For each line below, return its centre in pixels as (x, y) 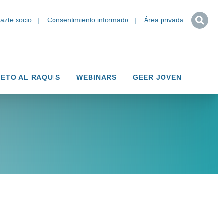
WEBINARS (96, 78)
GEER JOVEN (157, 78)
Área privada (164, 20)
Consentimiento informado (88, 20)
